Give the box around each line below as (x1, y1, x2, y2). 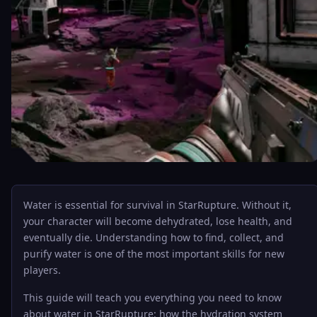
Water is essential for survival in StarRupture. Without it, (23, 198, 292, 212)
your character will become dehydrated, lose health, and (23, 214, 292, 228)
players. (23, 263, 61, 277)
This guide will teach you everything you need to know (23, 291, 282, 304)
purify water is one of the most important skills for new (23, 247, 284, 260)
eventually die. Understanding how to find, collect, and (23, 231, 284, 244)
